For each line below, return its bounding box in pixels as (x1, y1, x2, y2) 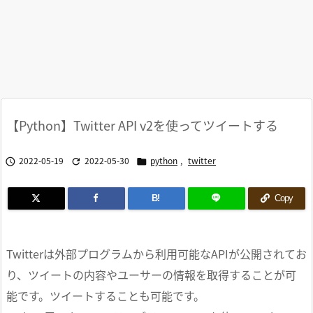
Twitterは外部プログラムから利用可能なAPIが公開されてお (6, 245, 307, 262)
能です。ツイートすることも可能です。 (6, 287, 205, 304)
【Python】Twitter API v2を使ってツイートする (6, 116, 278, 134)
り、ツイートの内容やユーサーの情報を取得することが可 (6, 266, 296, 283)
